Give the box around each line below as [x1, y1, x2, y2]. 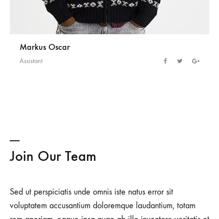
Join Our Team [10, 147, 96, 165]
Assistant [20, 56, 43, 65]
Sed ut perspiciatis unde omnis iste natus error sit [10, 186, 173, 197]
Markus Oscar [20, 41, 70, 52]
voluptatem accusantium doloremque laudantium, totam [10, 200, 196, 211]
